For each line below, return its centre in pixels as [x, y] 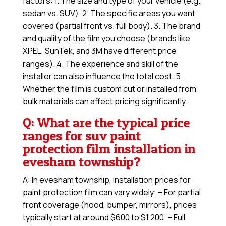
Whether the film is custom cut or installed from [109, 89]
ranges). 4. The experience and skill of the [100, 64]
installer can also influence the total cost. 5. [102, 76]
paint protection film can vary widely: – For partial [111, 192]
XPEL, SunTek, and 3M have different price [99, 51]
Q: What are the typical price [106, 123]
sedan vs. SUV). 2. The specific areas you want [109, 13]
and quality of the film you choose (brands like [106, 39]
